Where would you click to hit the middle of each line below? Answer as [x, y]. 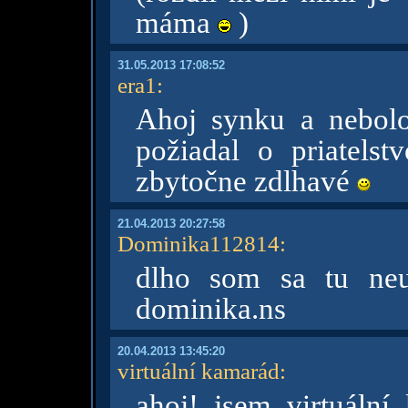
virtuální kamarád [198, 371]
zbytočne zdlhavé [246, 181]
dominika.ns [210, 309]
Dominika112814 [198, 243]
